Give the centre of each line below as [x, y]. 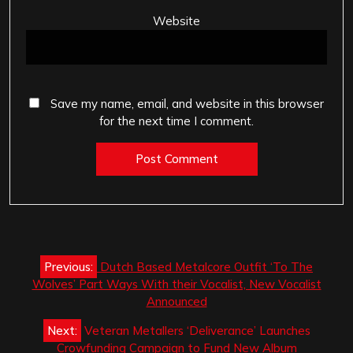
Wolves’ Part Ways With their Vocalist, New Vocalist [176, 284]
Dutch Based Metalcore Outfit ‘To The [206, 266]
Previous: [69, 266]
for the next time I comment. [176, 121]
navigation [65, 281]
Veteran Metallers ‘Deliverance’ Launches [197, 330]
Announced [176, 301]
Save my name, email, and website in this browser [187, 104]
